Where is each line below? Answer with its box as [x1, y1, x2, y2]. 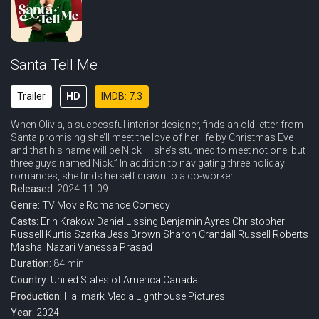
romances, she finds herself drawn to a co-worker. [11, 170, 235, 182]
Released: [11, 183, 57, 194]
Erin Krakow [41, 216, 95, 227]
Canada [163, 274, 198, 286]
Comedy [132, 199, 170, 211]
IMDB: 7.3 [101, 90, 142, 102]
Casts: [11, 216, 41, 227]
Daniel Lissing [97, 216, 158, 227]
